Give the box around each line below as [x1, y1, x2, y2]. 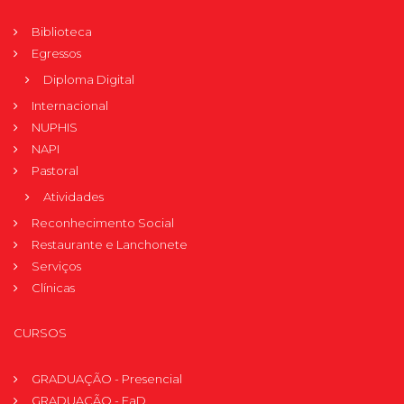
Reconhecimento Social [32, 216, 174, 231]
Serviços [32, 259, 81, 274]
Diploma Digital [43, 72, 134, 87]
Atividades [43, 189, 104, 205]
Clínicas [32, 280, 75, 296]
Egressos [32, 46, 81, 61]
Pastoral [32, 163, 78, 179]
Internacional [32, 98, 108, 114]
